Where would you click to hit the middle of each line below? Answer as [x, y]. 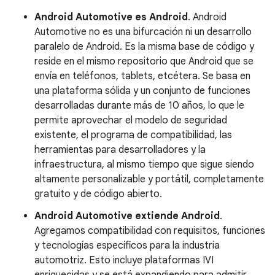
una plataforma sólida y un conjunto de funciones [142, 91]
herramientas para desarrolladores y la [120, 150]
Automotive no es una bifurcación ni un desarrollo [143, 32]
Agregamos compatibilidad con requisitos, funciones [150, 231]
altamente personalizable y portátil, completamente [149, 179]
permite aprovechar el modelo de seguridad [131, 120]
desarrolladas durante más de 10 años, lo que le [139, 106]
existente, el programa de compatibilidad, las [133, 135]
